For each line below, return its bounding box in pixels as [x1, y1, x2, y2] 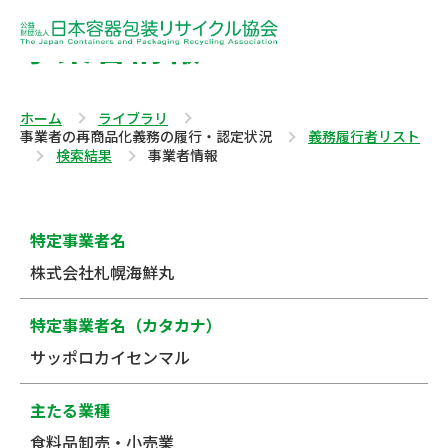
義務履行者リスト [308, 126, 420, 147]
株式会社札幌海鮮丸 [30, 260, 174, 285]
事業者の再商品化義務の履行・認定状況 [20, 126, 272, 147]
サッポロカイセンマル [30, 345, 190, 370]
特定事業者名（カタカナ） [30, 313, 222, 338]
